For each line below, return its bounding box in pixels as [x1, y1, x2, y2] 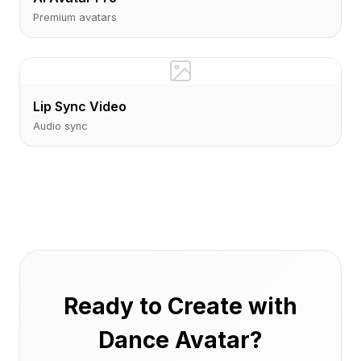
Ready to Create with [64, 293, 297, 320]
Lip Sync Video [33, 98, 127, 114]
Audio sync [33, 120, 88, 132]
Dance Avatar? [98, 326, 263, 354]
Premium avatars [33, 11, 117, 23]
